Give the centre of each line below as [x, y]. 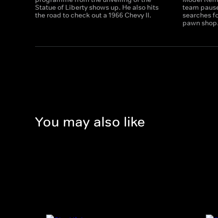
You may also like [90, 122]
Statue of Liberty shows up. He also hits [97, 7]
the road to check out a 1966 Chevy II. [93, 15]
